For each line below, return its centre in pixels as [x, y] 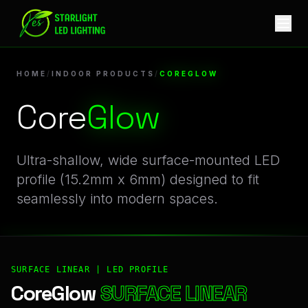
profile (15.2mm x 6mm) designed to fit [138, 179]
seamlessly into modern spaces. [117, 199]
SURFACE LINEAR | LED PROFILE [90, 269]
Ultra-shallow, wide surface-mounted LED [148, 160]
